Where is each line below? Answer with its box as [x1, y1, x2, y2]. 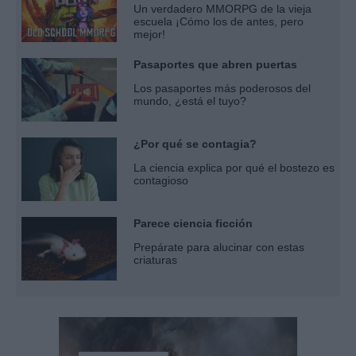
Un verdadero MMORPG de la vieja [133, 2, 311, 15]
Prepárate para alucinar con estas [133, 240, 304, 253]
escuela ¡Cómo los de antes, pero [133, 14, 304, 28]
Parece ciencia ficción [133, 216, 253, 230]
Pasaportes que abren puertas [133, 57, 297, 71]
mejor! [133, 27, 165, 41]
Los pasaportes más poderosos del [133, 81, 311, 95]
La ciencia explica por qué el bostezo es [133, 161, 335, 174]
